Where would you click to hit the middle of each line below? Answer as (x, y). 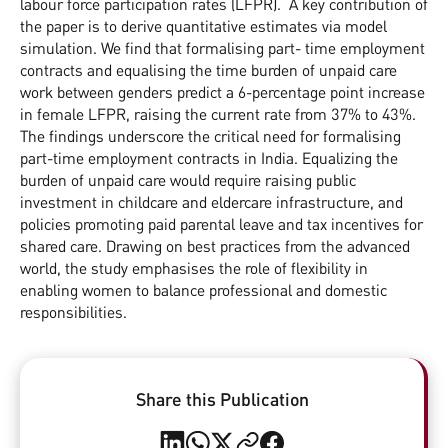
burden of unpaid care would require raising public (188, 179)
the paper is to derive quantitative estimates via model (203, 25)
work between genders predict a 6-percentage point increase (222, 91)
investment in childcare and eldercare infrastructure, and (211, 201)
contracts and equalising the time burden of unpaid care (208, 69)
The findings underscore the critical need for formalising (210, 135)
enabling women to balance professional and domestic (203, 289)
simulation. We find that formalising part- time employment (222, 47)
